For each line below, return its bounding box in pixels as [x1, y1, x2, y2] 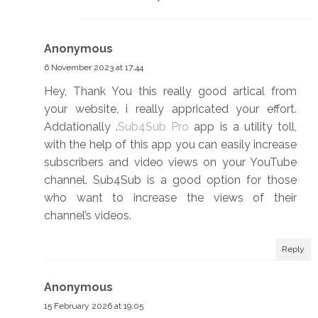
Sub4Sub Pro [118, 120, 190, 134]
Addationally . [44, 120, 119, 134]
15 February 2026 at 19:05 [44, 301, 143, 312]
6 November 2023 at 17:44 [44, 62, 143, 73]
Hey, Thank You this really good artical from [44, 84, 297, 99]
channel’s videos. [44, 209, 131, 223]
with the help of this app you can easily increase [44, 138, 297, 152]
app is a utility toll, [189, 120, 297, 134]
